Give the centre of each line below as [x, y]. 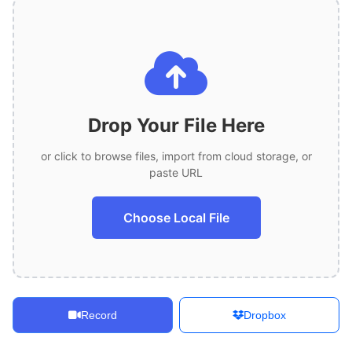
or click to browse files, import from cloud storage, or [176, 156]
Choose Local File [176, 217]
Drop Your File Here [176, 125]
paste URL [176, 172]
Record [99, 315]
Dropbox [265, 315]
